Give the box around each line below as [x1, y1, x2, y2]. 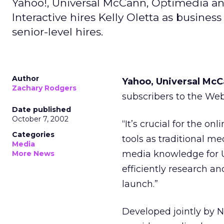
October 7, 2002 [12, 114, 68, 123]
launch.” [122, 178, 158, 189]
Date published [12, 105, 71, 114]
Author [12, 74, 39, 83]
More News [12, 149, 54, 158]
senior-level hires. [12, 25, 103, 38]
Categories [12, 130, 54, 139]
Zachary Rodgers [12, 83, 76, 92]
